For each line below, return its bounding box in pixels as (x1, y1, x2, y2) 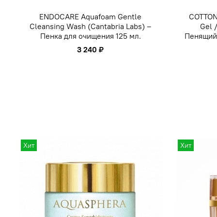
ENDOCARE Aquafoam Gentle (39, 12, 142, 22)
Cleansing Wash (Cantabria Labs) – (30, 21, 152, 31)
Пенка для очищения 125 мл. (40, 31, 141, 41)
